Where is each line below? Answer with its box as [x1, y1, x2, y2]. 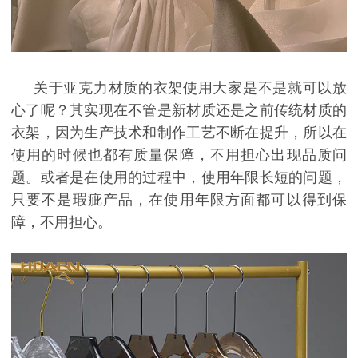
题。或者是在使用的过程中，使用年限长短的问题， [11, 169, 347, 186]
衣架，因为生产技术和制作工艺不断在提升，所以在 [11, 125, 347, 141]
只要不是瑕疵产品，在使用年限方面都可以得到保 [11, 192, 347, 209]
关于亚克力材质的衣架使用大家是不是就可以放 [34, 80, 347, 97]
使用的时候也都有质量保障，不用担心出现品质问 [11, 147, 347, 164]
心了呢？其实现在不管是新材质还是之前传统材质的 [11, 102, 347, 119]
